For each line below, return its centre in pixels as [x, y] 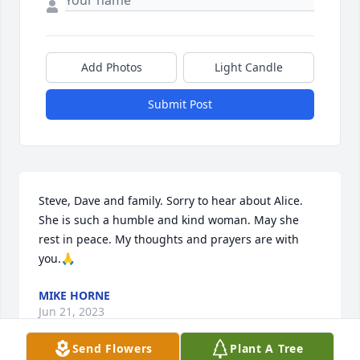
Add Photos [111, 67]
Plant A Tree [267, 348]
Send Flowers [112, 348]
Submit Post [180, 104]
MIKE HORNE [74, 296]
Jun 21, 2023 [72, 312]
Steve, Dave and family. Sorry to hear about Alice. [171, 201]
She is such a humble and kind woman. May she [169, 220]
